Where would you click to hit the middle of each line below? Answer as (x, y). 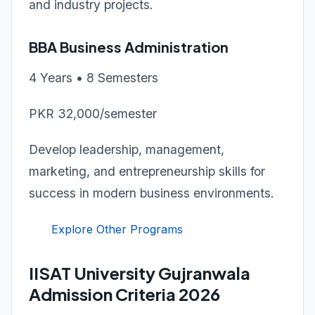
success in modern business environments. (152, 193)
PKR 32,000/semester (93, 114)
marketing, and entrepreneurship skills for (147, 171)
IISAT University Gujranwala (140, 273)
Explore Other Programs (117, 229)
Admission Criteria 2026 (124, 294)
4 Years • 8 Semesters (94, 78)
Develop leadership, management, (127, 149)
